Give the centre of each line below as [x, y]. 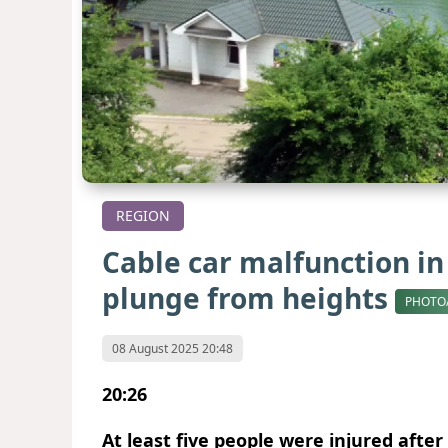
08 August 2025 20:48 [172, 348]
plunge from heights [248, 298]
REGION [143, 216]
